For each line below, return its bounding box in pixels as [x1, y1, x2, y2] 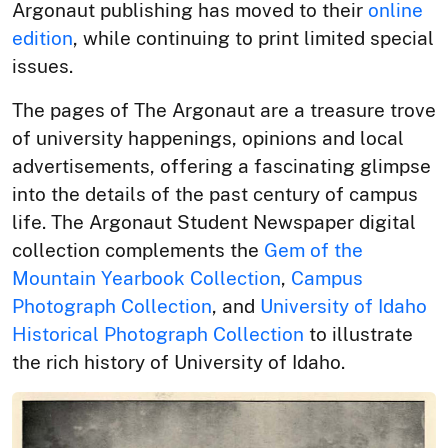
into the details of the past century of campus [12, 183, 418, 205]
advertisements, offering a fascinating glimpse [12, 155, 431, 177]
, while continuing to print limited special [73, 27, 434, 49]
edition [12, 27, 73, 49]
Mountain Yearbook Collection [12, 267, 281, 289]
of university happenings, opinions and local [12, 127, 404, 149]
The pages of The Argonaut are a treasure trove [12, 99, 436, 121]
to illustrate [304, 323, 413, 345]
